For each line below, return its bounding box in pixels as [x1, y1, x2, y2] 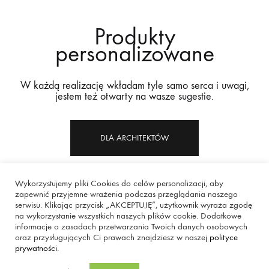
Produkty [94, 23, 175, 52]
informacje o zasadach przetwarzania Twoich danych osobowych [15, 222, 247, 232]
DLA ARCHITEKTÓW [100, 133, 169, 144]
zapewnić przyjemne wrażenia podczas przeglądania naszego [15, 189, 238, 199]
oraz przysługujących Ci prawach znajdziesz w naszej [15, 232, 210, 243]
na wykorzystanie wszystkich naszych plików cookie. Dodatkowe [15, 211, 241, 221]
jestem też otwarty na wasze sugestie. [55, 90, 214, 103]
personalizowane [55, 40, 214, 68]
